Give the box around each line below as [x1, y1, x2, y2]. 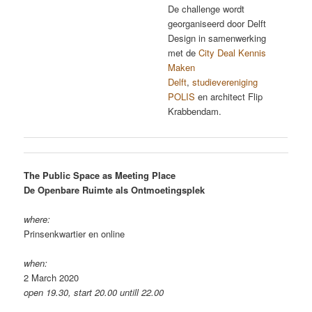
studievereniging [192, 75, 258, 88]
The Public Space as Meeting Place [24, 169, 176, 182]
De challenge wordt [168, 1, 245, 15]
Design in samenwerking [168, 31, 267, 45]
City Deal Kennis [198, 45, 267, 59]
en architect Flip [195, 89, 263, 103]
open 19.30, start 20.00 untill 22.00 [24, 286, 164, 299]
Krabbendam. [168, 104, 222, 118]
